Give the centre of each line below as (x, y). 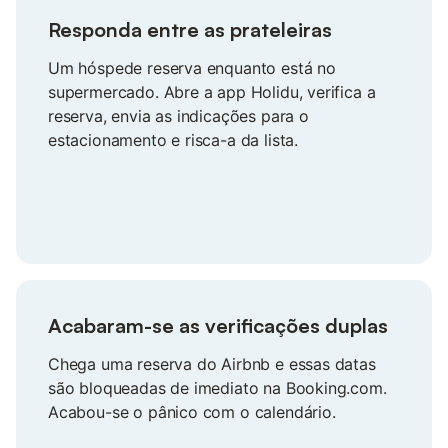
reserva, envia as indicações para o (178, 115)
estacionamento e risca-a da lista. (173, 139)
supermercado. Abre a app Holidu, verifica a (212, 91)
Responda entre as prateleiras (190, 29)
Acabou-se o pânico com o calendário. (192, 411)
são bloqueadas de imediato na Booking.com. (217, 387)
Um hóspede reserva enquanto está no (192, 67)
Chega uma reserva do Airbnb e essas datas (212, 363)
